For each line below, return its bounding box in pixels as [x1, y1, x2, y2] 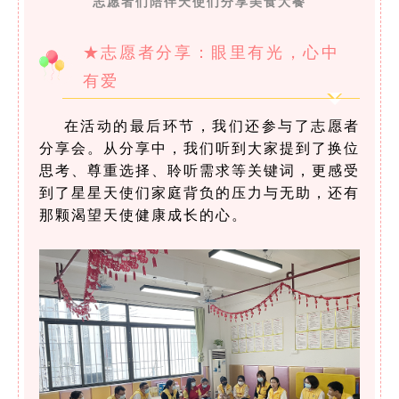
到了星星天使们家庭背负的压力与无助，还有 [39, 184, 360, 200]
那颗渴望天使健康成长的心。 [39, 207, 248, 223]
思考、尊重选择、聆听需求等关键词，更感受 [39, 162, 360, 178]
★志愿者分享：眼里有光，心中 [82, 44, 339, 62]
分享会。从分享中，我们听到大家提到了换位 [39, 140, 360, 156]
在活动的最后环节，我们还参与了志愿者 [64, 118, 360, 134]
